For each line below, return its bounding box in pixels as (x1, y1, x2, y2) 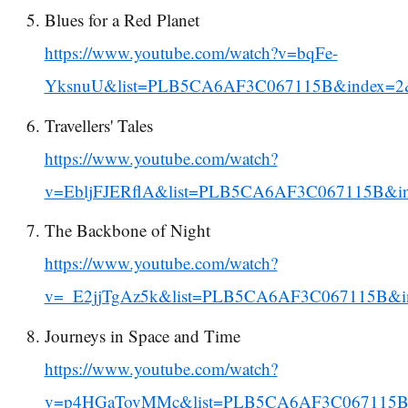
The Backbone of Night (44, 219, 210, 242)
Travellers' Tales (44, 113, 153, 137)
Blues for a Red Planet (44, 8, 199, 32)
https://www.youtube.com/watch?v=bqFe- (44, 41, 338, 65)
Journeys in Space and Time (44, 323, 240, 347)
